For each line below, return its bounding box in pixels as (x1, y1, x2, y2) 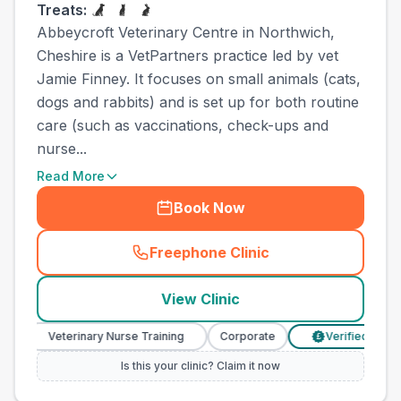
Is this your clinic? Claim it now (121, 359, 280, 372)
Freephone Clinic (149, 243, 269, 261)
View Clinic (161, 290, 240, 308)
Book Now (174, 199, 245, 217)
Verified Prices (279, 329, 360, 343)
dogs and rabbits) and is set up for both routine (37, 93, 359, 111)
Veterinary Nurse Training (2, 329, 139, 343)
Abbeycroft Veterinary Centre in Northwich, (37, 23, 335, 41)
